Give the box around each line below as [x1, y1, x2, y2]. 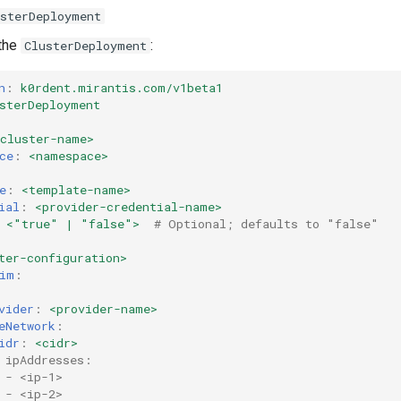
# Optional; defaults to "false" [154, 216, 379, 233]
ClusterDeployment [24, 37, 147, 54]
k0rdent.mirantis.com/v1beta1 [21, 80, 223, 97]
